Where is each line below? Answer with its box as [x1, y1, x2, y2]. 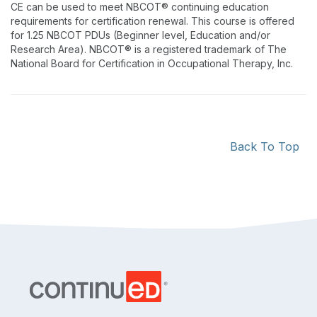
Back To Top [230, 139, 299, 154]
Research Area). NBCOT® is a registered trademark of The [11, 43, 287, 55]
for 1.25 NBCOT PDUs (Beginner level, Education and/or [11, 29, 270, 41]
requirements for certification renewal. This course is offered [11, 15, 294, 27]
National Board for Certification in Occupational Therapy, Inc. [11, 57, 293, 69]
